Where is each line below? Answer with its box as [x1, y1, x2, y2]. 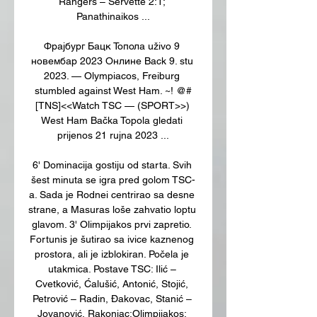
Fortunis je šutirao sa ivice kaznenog [30, 233, 194, 245]
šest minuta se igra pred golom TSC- [31, 173, 195, 185]
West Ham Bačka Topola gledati [41, 114, 183, 126]
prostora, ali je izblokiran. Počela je [35, 248, 189, 260]
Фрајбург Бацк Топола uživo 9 [44, 40, 180, 52]
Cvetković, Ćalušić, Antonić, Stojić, [35, 277, 188, 289]
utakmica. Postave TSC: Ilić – [47, 263, 176, 275]
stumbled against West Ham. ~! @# [35, 84, 192, 96]
